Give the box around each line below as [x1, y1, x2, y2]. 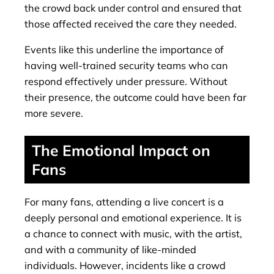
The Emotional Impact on [32, 141, 210, 160]
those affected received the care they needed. [24, 17, 237, 30]
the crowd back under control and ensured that [24, 1, 242, 14]
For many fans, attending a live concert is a [24, 195, 224, 208]
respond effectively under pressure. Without [24, 75, 228, 87]
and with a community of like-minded [24, 243, 196, 256]
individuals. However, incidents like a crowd [24, 259, 226, 272]
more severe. [24, 106, 83, 119]
